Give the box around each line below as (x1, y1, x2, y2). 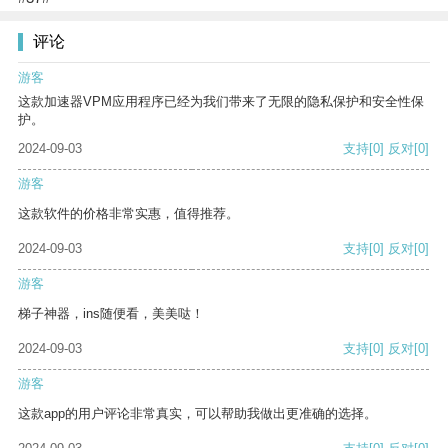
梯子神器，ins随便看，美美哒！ (18, 306, 204, 322)
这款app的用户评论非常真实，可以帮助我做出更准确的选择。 (18, 406, 377, 422)
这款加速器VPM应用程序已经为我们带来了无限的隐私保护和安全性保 (18, 94, 424, 110)
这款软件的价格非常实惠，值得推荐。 (18, 206, 239, 222)
